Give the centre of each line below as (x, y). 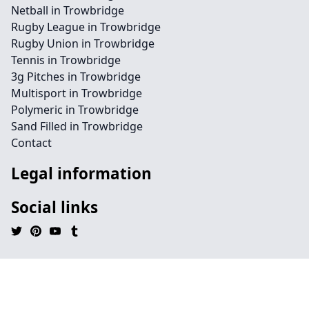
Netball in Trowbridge (68, 10)
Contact (31, 143)
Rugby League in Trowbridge (86, 27)
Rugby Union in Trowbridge (83, 43)
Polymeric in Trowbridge (75, 110)
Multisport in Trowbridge (77, 93)
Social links (54, 207)
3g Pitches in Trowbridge (76, 77)
